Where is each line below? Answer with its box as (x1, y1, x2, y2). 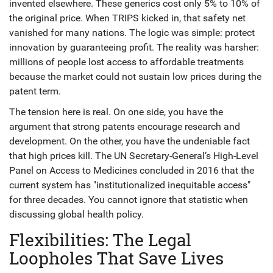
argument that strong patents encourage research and (9, 121, 240, 132)
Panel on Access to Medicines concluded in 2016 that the (9, 165, 254, 176)
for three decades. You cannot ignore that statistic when (9, 194, 248, 205)
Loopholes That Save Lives (9, 247, 224, 269)
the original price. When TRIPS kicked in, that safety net (9, 12, 246, 24)
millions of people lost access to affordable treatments (9, 56, 244, 68)
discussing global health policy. (9, 208, 144, 220)
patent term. (9, 85, 61, 97)
